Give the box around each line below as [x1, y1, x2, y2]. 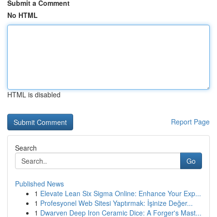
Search [15, 143, 37, 153]
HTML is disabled [7, 90, 61, 99]
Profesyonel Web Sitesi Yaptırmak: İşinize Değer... [40, 198, 193, 208]
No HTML [7, 10, 38, 20]
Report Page [171, 117, 210, 126]
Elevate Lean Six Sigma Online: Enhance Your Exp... [40, 188, 201, 198]
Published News [15, 179, 64, 188]
